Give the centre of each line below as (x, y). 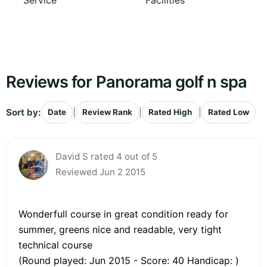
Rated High (170, 112)
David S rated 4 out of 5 (106, 157)
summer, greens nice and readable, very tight (120, 230)
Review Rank (107, 112)
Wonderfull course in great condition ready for (123, 214)
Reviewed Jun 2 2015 (100, 172)
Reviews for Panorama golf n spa (127, 82)
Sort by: (24, 112)
